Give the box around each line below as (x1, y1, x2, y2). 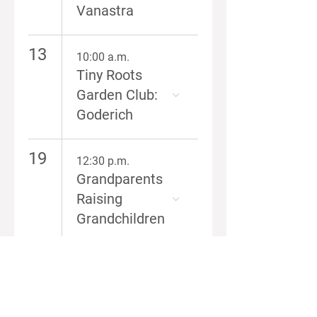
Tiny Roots (76, 67, 142, 83)
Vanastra (76, 2, 134, 19)
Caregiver (76, 294, 137, 311)
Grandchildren (76, 210, 165, 227)
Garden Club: (76, 86, 158, 103)
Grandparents (76, 171, 163, 188)
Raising (76, 190, 122, 207)
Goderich (76, 106, 133, 123)
